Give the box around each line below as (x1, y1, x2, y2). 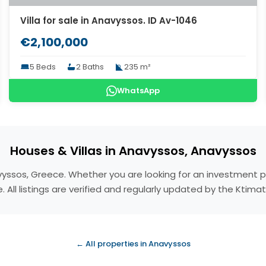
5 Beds (30, 61, 56, 72)
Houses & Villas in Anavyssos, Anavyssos (9, 142, 256, 159)
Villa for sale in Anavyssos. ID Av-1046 (20, 14, 198, 27)
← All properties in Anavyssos (75, 238, 191, 249)
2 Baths (76, 61, 104, 72)
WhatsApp (116, 85, 160, 96)
